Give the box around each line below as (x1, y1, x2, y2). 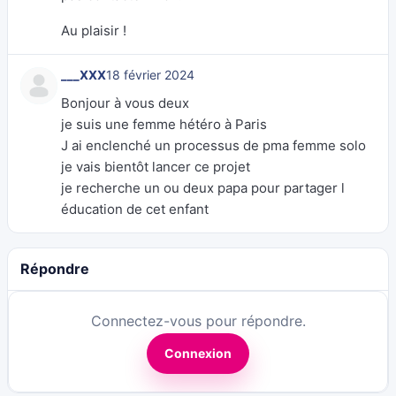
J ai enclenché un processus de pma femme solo (61, 137, 366, 154)
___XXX (61, 67, 106, 82)
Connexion (164, 346, 232, 361)
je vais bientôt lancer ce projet (61, 158, 250, 175)
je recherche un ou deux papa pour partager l (61, 179, 345, 196)
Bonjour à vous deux (61, 95, 189, 111)
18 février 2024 (106, 67, 194, 82)
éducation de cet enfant (61, 201, 209, 217)
